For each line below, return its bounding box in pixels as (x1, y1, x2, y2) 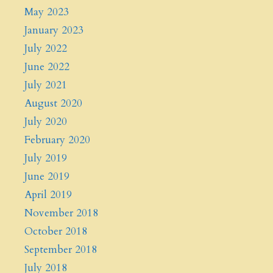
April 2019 (24, 188, 72, 202)
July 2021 (24, 78, 67, 93)
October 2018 (24, 224, 87, 239)
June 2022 (24, 60, 69, 74)
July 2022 (24, 41, 67, 56)
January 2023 (24, 23, 83, 38)
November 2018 (24, 206, 98, 221)
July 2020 (24, 115, 67, 129)
